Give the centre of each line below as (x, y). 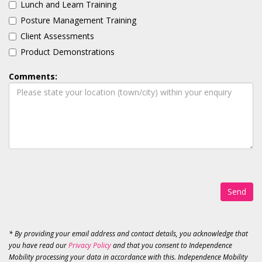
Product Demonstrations (68, 51)
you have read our (39, 245)
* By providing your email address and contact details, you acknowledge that (128, 233)
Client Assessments (57, 36)
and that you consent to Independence (172, 245)
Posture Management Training (78, 20)
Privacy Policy (90, 245)
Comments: (33, 76)
